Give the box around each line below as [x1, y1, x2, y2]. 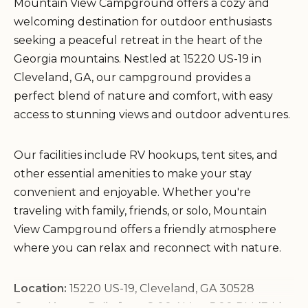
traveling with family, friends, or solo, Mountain [14, 204, 267, 218]
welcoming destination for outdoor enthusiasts [14, 15, 272, 29]
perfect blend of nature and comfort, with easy [14, 89, 273, 103]
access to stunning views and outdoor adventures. [14, 108, 290, 122]
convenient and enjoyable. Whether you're [14, 186, 251, 199]
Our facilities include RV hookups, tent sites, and [14, 148, 278, 162]
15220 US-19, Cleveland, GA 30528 [67, 282, 254, 296]
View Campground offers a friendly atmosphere [14, 223, 276, 236]
